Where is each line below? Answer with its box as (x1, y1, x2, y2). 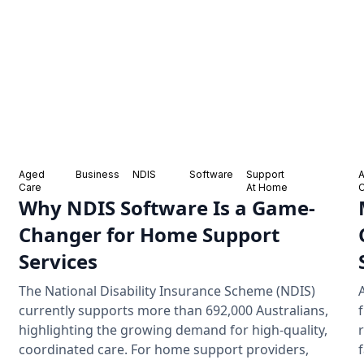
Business (75, 167, 119, 180)
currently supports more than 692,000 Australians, (18, 301, 328, 319)
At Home (246, 180, 288, 193)
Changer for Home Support (18, 220, 279, 248)
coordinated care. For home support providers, (18, 340, 309, 358)
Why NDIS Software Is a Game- (18, 193, 315, 221)
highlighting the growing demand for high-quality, (18, 320, 327, 339)
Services (18, 247, 97, 275)
